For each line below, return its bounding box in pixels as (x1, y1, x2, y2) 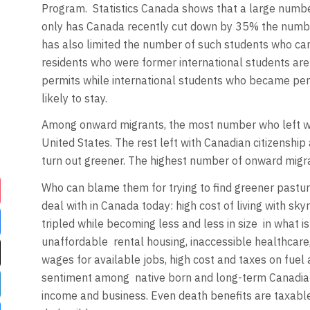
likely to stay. (41, 91, 107, 105)
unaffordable (41, 234, 108, 248)
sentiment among (41, 270, 129, 284)
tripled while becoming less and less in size (41, 216, 257, 230)
